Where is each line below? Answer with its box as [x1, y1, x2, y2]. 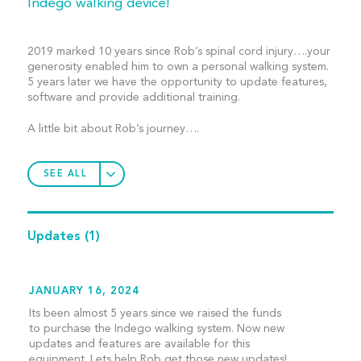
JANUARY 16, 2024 [28, 286, 139, 297]
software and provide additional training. [27, 92, 240, 104]
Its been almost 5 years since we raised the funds [28, 308, 281, 320]
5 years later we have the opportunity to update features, [27, 77, 327, 89]
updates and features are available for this [28, 338, 250, 351]
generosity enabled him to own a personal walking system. [27, 61, 329, 73]
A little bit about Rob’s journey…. [27, 123, 199, 135]
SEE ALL [43, 169, 88, 179]
